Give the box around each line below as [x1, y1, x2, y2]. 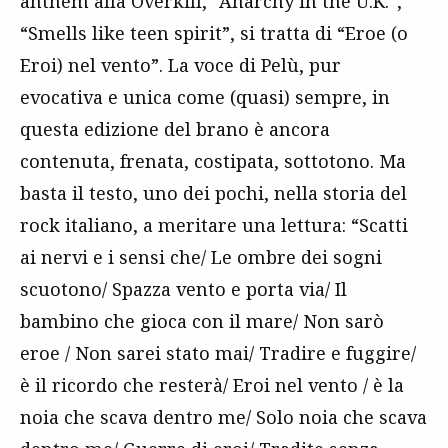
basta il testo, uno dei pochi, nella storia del [20, 180, 407, 205]
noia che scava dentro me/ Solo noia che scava [20, 404, 427, 429]
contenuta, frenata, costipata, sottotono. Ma [20, 148, 406, 173]
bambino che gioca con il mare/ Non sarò [20, 308, 384, 333]
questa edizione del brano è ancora [20, 116, 330, 141]
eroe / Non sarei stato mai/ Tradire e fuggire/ [20, 340, 416, 365]
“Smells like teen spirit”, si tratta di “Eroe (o [20, 20, 408, 45]
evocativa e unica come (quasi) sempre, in [20, 84, 390, 109]
